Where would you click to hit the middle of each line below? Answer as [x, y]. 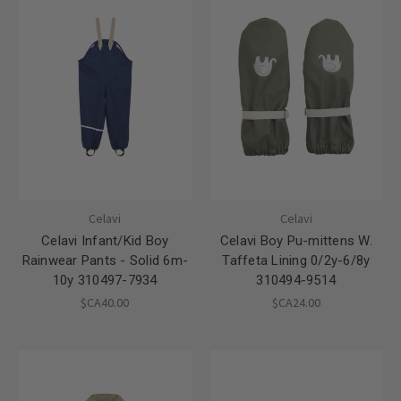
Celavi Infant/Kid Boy [105, 241]
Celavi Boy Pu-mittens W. [296, 241]
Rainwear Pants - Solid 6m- [105, 261]
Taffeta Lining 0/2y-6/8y [296, 261]
